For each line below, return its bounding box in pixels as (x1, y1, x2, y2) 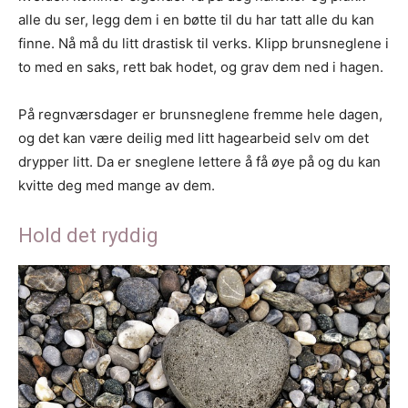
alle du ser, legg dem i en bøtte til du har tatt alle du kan (18, 11, 374, 29)
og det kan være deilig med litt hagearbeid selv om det (18, 129, 369, 148)
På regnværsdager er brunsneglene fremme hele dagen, (18, 106, 382, 124)
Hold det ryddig (18, 224, 158, 248)
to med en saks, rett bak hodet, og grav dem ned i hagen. (18, 58, 383, 76)
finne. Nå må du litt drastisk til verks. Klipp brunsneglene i (18, 35, 389, 53)
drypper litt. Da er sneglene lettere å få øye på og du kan (18, 153, 381, 171)
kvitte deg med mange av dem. (18, 177, 215, 195)
